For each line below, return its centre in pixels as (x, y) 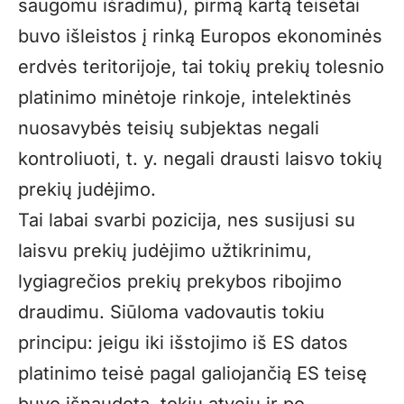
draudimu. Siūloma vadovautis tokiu (171, 312)
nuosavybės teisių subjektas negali (169, 128)
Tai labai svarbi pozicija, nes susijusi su (187, 220)
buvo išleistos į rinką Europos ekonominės (200, 36)
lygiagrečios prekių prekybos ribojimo (180, 281)
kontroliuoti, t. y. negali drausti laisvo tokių (200, 158)
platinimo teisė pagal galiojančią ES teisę (193, 373)
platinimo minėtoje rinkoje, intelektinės (185, 97)
